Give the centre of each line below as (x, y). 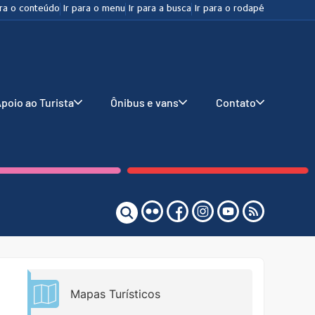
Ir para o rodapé (230, 9)
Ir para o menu (94, 9)
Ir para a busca (160, 9)
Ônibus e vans (145, 103)
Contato (236, 103)
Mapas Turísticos (115, 294)
